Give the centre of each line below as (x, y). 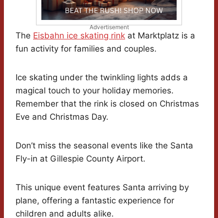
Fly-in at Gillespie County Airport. (81, 158)
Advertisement (109, 27)
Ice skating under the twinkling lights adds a (102, 77)
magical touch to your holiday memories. (95, 90)
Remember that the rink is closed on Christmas (107, 103)
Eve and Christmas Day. (62, 117)
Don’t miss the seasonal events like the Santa (104, 145)
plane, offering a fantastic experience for (95, 200)
